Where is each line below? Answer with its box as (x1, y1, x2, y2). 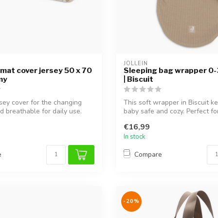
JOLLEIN (124, 60, 148, 68)
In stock (124, 132, 145, 141)
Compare (134, 150, 162, 160)
